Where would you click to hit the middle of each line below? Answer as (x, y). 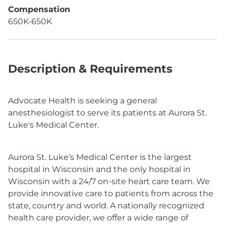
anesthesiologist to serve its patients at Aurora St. (107, 113)
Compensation (39, 9)
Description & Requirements (90, 69)
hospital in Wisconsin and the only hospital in (99, 169)
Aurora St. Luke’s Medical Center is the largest (100, 157)
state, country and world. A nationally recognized (106, 206)
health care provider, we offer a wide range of (98, 218)
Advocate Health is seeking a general (82, 101)
